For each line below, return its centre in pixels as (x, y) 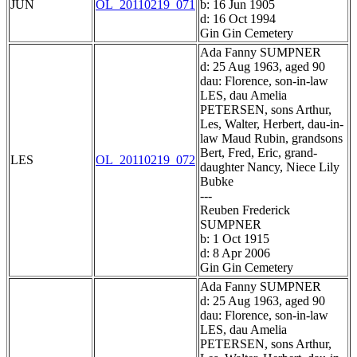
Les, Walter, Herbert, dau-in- (272, 124)
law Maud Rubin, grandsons (271, 139)
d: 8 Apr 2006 (235, 253)
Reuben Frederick (245, 210)
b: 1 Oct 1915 (235, 239)
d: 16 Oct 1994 (238, 19)
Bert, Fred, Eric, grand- (259, 153)
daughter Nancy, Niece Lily (270, 167)
